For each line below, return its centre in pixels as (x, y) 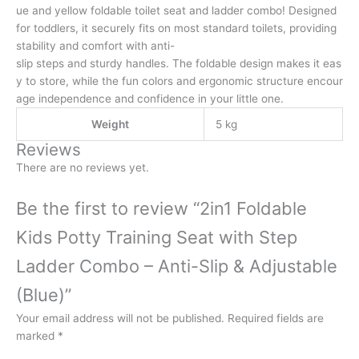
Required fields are (276, 319)
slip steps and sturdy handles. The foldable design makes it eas (179, 64)
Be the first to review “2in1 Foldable (161, 209)
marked (37, 336)
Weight (110, 125)
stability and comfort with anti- (95, 46)
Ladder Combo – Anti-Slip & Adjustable (177, 266)
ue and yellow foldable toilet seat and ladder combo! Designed (178, 11)
